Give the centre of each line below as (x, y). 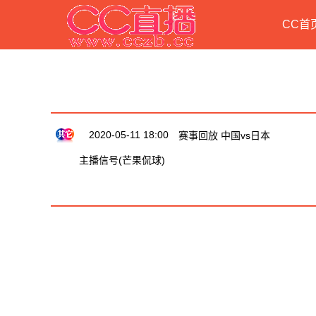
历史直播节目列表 (117, 100)
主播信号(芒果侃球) (122, 160)
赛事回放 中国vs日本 (224, 135)
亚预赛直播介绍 (111, 193)
